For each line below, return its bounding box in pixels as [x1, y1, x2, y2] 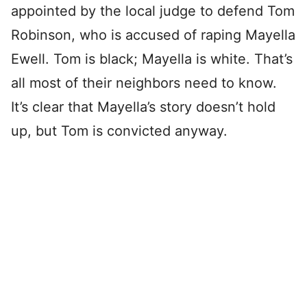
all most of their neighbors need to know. [11, 75, 277, 91]
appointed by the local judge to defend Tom [11, 3, 295, 19]
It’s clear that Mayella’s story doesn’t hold [11, 99, 275, 115]
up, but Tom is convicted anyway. [11, 123, 228, 139]
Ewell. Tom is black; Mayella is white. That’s [11, 51, 293, 67]
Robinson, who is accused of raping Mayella [11, 27, 295, 43]
